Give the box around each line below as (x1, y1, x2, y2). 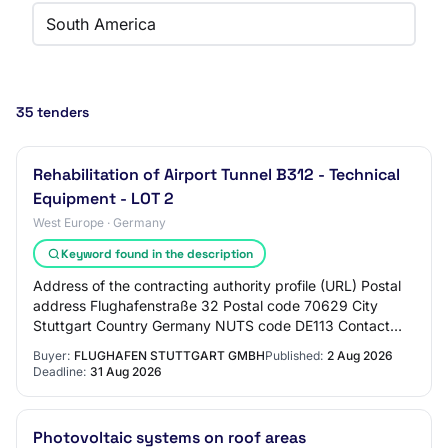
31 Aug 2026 (90, 364, 162, 379)
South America (46, 14, 156, 34)
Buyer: (33, 348, 70, 363)
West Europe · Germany (33, 215, 166, 230)
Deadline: (33, 364, 86, 379)
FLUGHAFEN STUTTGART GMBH (74, 348, 265, 363)
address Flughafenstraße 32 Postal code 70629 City (33, 297, 378, 314)
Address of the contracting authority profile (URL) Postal (33, 277, 401, 294)
